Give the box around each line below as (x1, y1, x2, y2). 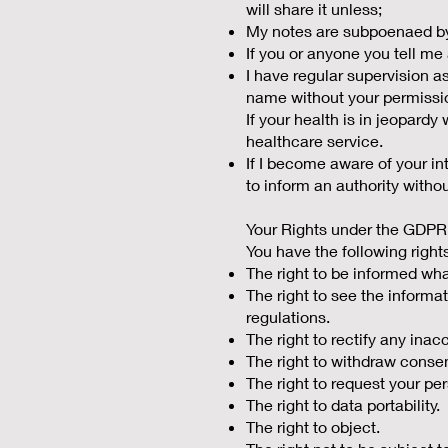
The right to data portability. (246, 395, 440, 414)
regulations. (246, 307, 330, 326)
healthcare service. (246, 131, 383, 150)
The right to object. (246, 417, 380, 436)
